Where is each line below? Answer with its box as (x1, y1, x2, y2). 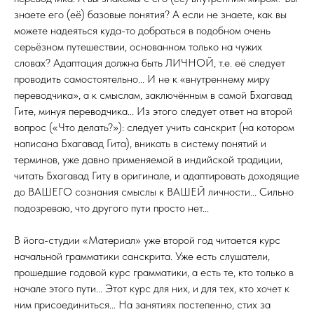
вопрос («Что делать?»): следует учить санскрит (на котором (14, 120, 294, 134)
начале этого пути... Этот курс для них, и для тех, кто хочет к (14, 281, 289, 295)
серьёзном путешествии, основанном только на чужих (14, 39, 262, 53)
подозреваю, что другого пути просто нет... (14, 200, 209, 214)
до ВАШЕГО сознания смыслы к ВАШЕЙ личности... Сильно (14, 184, 294, 198)
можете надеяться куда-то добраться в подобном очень (14, 23, 271, 37)
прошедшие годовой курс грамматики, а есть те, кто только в (14, 265, 294, 279)
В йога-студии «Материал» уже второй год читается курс (14, 233, 280, 247)
